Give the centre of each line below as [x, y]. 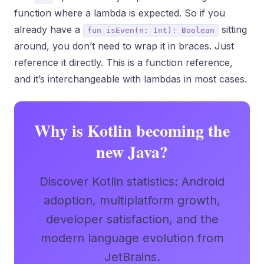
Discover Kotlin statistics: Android [132, 181]
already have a [49, 29]
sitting [233, 29]
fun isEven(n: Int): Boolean [151, 30]
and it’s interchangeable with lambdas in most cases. [131, 79]
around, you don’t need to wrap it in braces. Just [124, 46]
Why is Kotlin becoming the [132, 131]
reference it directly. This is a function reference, [123, 62]
